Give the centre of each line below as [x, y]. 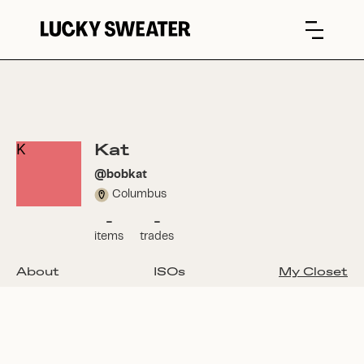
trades [157, 236]
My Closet [313, 272]
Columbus [139, 194]
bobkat [127, 175]
